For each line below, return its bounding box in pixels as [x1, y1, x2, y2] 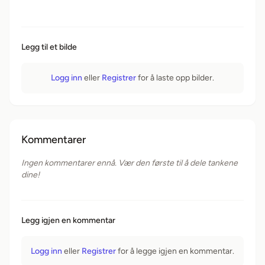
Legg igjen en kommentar [21, 215, 115, 225]
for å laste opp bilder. [136, 73, 214, 83]
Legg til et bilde [21, 42, 77, 52]
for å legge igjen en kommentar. [116, 246, 234, 256]
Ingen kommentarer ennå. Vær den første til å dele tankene [21, 158, 238, 168]
